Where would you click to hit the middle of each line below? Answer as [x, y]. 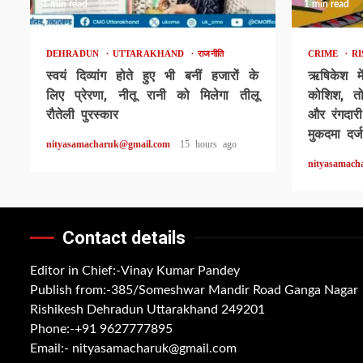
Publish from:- [70, 290]
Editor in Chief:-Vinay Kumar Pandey [135, 270]
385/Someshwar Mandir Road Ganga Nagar [235, 290]
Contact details [124, 237]
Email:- [51, 348]
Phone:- [52, 329]
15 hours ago [208, 144]
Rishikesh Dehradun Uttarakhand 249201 [147, 309]
